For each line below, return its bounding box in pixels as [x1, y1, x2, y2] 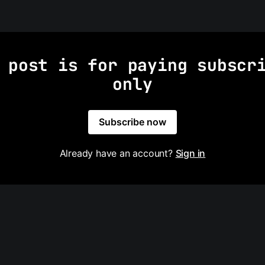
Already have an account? [59, 147, 176, 159]
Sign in [175, 147, 206, 159]
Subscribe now [99, 115, 166, 128]
